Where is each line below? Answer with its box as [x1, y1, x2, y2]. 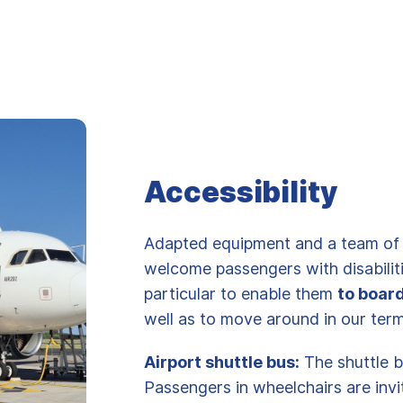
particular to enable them [143, 283, 337, 303]
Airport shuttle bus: [143, 352, 300, 372]
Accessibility [143, 174, 337, 210]
